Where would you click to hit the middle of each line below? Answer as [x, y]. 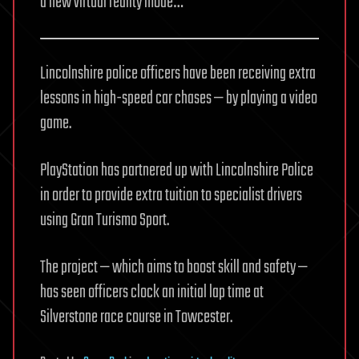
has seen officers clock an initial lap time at [152, 293]
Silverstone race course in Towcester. [136, 318]
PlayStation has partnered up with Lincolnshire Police [177, 171]
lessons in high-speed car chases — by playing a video [179, 99]
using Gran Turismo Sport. [105, 221]
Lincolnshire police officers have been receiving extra [178, 74]
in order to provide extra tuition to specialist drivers [171, 196]
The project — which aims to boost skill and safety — [174, 268]
